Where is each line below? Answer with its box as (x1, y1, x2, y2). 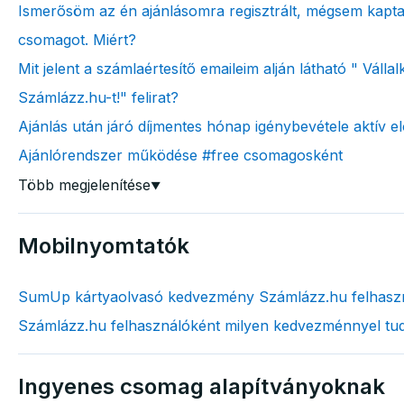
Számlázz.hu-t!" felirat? (17, 87, 179, 106)
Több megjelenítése (17, 175, 151, 194)
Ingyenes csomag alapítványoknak (17, 372, 385, 399)
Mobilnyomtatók (17, 232, 189, 259)
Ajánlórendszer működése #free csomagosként (17, 145, 343, 164)
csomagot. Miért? (17, 30, 136, 49)
